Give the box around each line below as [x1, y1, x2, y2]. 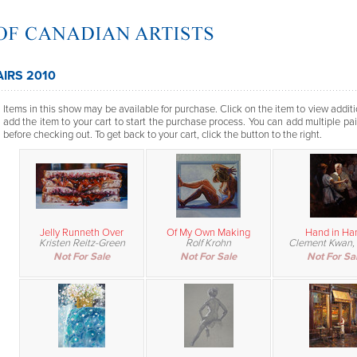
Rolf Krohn [186, 236, 231, 249]
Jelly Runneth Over [40, 226, 124, 239]
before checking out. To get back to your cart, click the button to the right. [3, 127, 322, 141]
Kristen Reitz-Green [38, 236, 125, 249]
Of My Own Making [167, 226, 250, 239]
